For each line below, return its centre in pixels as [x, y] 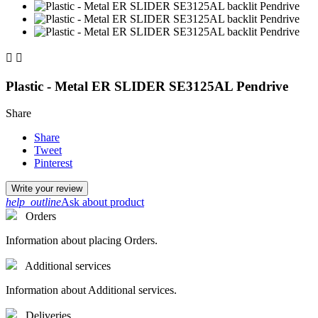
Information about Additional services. [91, 290]
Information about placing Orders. [82, 241]
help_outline [33, 202]
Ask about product [103, 202]
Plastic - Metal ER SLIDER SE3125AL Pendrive [147, 86]
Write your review [47, 189]
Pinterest [53, 163]
